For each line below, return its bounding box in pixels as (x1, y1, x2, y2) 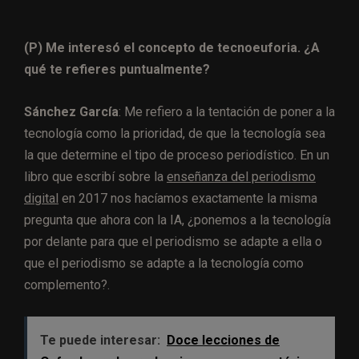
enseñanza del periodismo (167, 169, 316, 185)
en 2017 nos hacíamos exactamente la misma (58, 191, 317, 207)
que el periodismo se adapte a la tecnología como (24, 256, 304, 272)
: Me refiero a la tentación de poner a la (119, 104, 335, 120)
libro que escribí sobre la (24, 169, 167, 185)
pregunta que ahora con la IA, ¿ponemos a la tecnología (24, 212, 331, 228)
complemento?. (24, 277, 110, 293)
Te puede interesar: (40, 333, 160, 349)
